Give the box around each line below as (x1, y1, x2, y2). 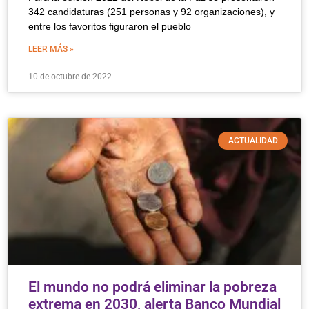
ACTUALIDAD (228, 136, 278, 146)
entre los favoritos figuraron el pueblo (28, 21, 191, 32)
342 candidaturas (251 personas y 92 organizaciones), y (28, 6, 275, 17)
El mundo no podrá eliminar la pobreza (28, 279, 277, 295)
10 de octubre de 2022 (28, 72, 112, 81)
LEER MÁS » (28, 44, 74, 54)
